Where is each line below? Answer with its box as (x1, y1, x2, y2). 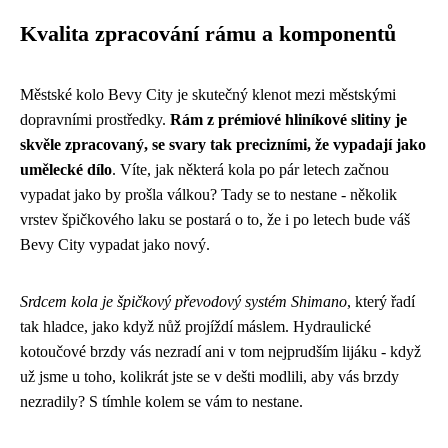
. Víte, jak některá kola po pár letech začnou (112, 160, 389, 178)
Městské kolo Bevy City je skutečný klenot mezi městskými (20, 85, 396, 103)
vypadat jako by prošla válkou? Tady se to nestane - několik (20, 185, 397, 203)
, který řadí (347, 292, 415, 310)
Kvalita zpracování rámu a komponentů (20, 21, 396, 46)
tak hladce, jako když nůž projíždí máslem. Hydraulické (20, 317, 371, 335)
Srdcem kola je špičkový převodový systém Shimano (20, 292, 347, 310)
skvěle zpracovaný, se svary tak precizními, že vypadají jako (20, 135, 426, 153)
